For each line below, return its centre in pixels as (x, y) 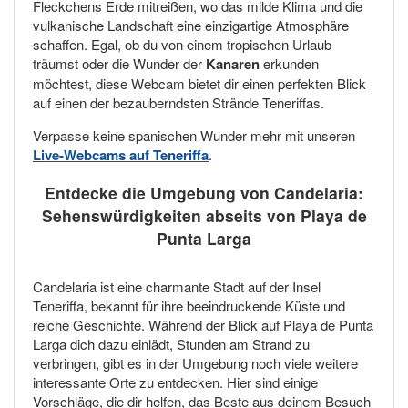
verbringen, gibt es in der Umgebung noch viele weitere (195, 362)
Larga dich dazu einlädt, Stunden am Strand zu (171, 343)
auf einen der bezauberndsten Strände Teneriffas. (178, 103)
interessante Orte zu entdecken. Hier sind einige (175, 382)
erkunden (289, 64)
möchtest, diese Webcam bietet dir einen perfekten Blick (199, 84)
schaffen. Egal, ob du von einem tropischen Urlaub (182, 45)
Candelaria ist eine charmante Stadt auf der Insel (177, 286)
